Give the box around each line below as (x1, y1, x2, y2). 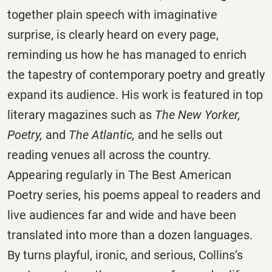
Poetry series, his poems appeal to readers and (7, 188, 260, 203)
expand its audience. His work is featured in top (7, 87, 263, 103)
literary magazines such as (7, 107, 155, 123)
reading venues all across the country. (7, 148, 211, 163)
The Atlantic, (69, 127, 138, 143)
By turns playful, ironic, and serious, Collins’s (7, 248, 243, 263)
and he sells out (138, 127, 223, 143)
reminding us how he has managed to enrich (7, 47, 246, 63)
